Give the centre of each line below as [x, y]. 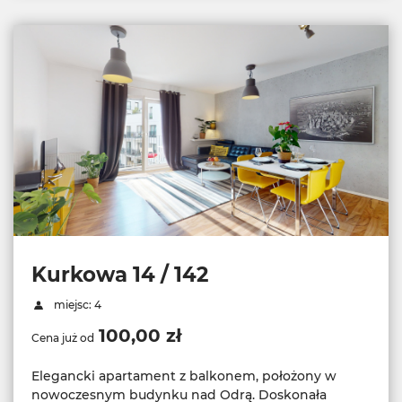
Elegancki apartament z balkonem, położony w [184, 376]
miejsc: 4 [76, 305]
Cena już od [63, 338]
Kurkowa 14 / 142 [120, 275]
